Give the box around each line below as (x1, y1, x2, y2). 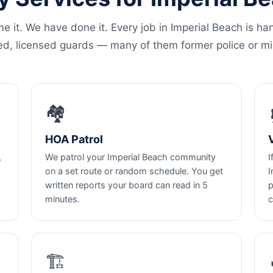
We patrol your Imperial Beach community (44, 152, 216, 163)
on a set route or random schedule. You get (44, 166, 223, 177)
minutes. (44, 194, 80, 205)
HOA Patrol (44, 133, 103, 146)
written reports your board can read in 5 (44, 180, 208, 191)
